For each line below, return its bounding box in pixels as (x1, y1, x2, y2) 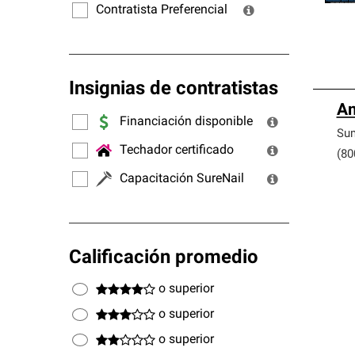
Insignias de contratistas (69, 80, 278, 99)
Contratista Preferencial (96, 3, 227, 17)
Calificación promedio (69, 249, 258, 268)
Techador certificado (120, 143, 234, 157)
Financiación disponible (120, 115, 253, 128)
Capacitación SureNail (120, 172, 244, 185)
